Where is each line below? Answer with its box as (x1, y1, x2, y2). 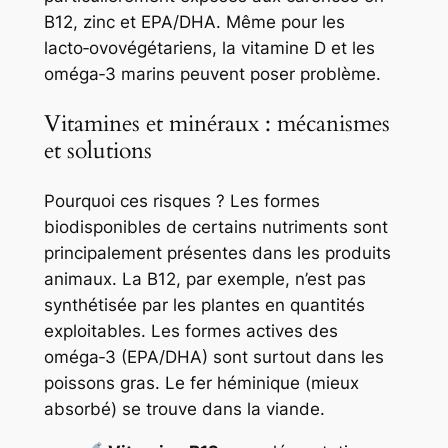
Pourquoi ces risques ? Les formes (43, 190, 320, 211)
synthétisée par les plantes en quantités (43, 294, 365, 315)
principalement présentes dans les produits (43, 242, 391, 263)
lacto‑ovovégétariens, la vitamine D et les (43, 38, 375, 59)
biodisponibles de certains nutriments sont (43, 216, 388, 237)
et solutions (43, 135, 152, 167)
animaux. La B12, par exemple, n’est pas (43, 268, 366, 289)
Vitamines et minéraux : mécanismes (43, 108, 390, 140)
